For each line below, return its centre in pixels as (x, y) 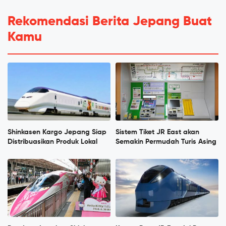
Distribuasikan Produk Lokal (52, 142)
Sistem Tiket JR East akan (157, 132)
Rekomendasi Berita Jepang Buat (110, 21)
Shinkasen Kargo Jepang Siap (57, 132)
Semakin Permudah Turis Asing (166, 142)
